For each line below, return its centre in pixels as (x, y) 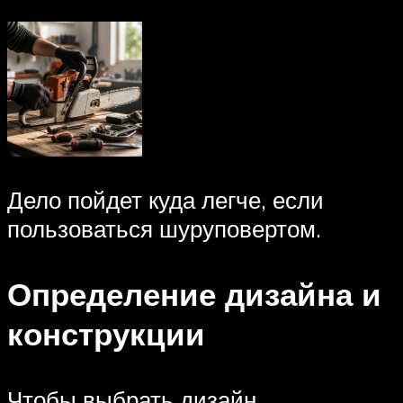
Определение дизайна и (194, 295)
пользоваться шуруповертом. (164, 228)
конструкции (106, 334)
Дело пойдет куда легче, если (166, 199)
